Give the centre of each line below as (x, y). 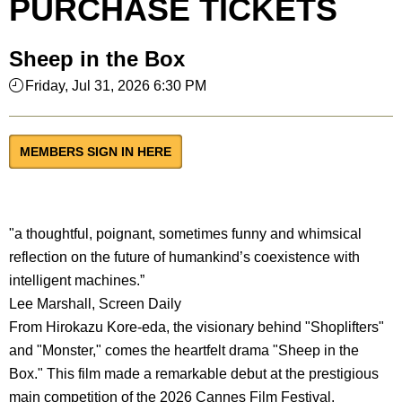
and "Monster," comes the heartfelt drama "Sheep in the (184, 350)
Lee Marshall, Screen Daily (95, 304)
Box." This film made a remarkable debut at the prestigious (194, 374)
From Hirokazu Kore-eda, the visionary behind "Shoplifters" (197, 327)
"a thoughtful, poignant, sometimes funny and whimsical (185, 234)
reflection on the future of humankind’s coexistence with (184, 257)
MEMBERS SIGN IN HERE (96, 152)
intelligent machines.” (77, 280)
